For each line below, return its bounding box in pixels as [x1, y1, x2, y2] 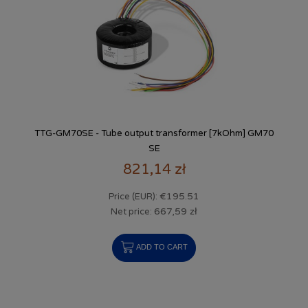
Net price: [111, 206, 154, 218]
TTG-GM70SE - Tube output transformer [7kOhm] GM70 [34, 127, 274, 139]
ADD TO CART [136, 243, 188, 252]
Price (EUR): [109, 190, 159, 202]
